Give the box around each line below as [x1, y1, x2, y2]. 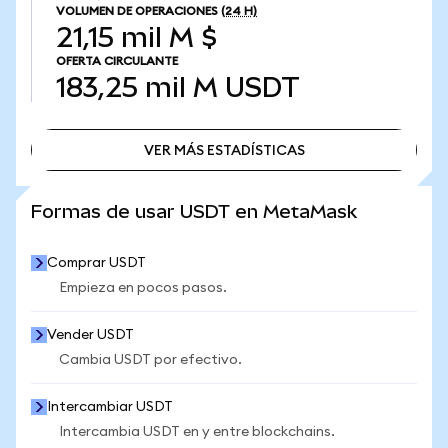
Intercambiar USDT [47, 400, 173, 414]
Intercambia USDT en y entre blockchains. [59, 425, 335, 439]
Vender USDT [47, 328, 134, 342]
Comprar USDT [47, 256, 146, 270]
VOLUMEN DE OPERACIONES [56, 5, 218, 17]
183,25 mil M [56, 72, 218, 103]
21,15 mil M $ [56, 22, 217, 53]
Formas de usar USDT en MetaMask [31, 201, 357, 222]
